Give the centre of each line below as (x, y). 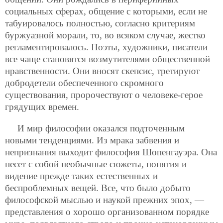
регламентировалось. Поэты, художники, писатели (106, 47)
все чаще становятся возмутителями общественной (108, 59)
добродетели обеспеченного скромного (84, 83)
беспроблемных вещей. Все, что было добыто (98, 188)
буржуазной (31, 35)
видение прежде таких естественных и (81, 176)
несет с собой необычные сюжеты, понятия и (96, 164)
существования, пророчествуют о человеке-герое (104, 95)
